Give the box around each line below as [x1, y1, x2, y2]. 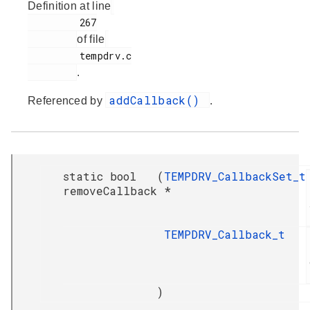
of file [77, 33, 105, 46]
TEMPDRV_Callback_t [164, 227, 285, 242]
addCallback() [109, 93, 207, 108]
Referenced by [28, 95, 106, 107]
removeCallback [63, 183, 157, 199]
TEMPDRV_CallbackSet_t [164, 169, 306, 184]
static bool [63, 169, 136, 184]
